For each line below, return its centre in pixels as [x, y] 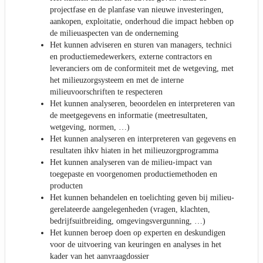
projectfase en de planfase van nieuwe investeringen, [137, 9]
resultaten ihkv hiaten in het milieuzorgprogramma [134, 150]
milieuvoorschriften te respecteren [106, 92]
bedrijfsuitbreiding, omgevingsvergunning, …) [128, 221]
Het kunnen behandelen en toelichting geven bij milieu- [142, 197]
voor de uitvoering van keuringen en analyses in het [136, 244]
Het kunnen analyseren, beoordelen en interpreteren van [142, 103]
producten [66, 186]
